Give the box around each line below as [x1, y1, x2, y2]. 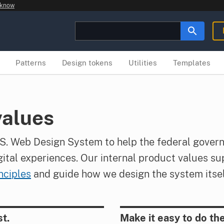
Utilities [128, 58, 157, 67]
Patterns [15, 58, 46, 67]
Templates [173, 58, 210, 67]
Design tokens [62, 58, 112, 67]
